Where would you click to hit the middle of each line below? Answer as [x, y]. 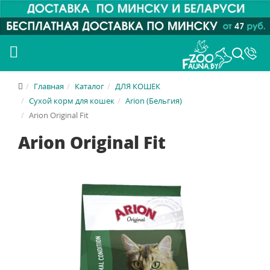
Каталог [89, 86]
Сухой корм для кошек [72, 101]
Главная [49, 86]
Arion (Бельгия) [154, 101]
